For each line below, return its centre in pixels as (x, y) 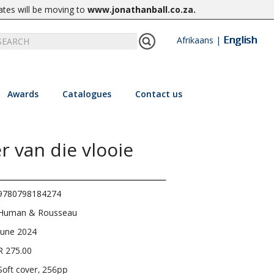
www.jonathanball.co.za (140, 9)
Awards (23, 94)
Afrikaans (195, 40)
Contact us (158, 94)
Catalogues (87, 94)
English (240, 40)
